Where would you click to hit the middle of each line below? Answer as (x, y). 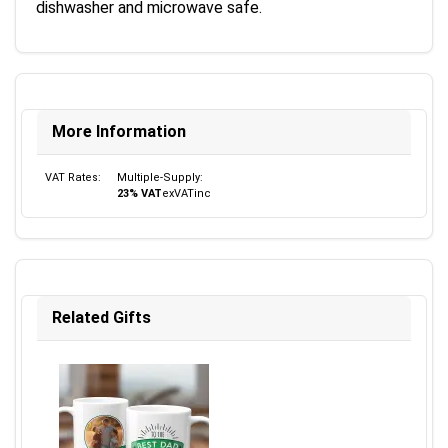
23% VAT (139, 193)
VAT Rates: (73, 177)
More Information (119, 131)
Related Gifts (101, 317)
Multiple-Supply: (160, 177)
